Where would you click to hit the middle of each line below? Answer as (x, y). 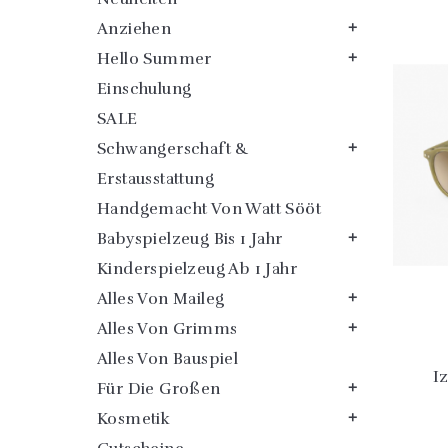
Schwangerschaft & (173, 149)
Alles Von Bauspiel (168, 359)
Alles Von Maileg (161, 299)
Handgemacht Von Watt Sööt (209, 209)
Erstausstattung (156, 179)
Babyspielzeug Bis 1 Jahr (190, 239)
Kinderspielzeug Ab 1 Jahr (197, 269)
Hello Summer (154, 59)
